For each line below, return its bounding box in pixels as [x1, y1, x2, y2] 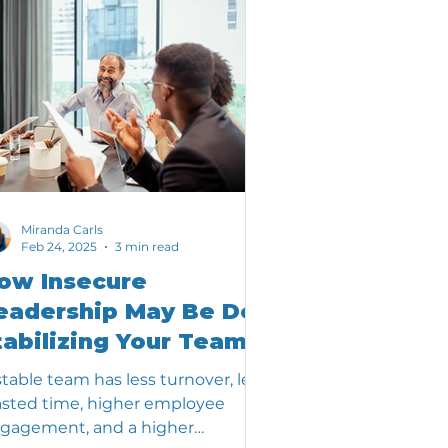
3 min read [115, 239, 179, 255]
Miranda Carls [21, 222, 103, 238]
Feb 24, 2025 [21, 239, 97, 255]
